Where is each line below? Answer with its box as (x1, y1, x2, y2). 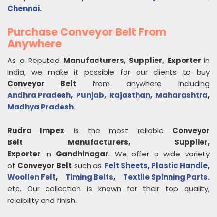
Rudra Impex (7, 125, 65, 136)
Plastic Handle (151, 160, 208, 171)
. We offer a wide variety (108, 149, 210, 159)
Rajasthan (109, 90, 150, 101)
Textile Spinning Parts (123, 172, 208, 183)
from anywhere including (76, 78, 210, 89)
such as (72, 160, 104, 171)
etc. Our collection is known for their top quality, (7, 184, 210, 194)
